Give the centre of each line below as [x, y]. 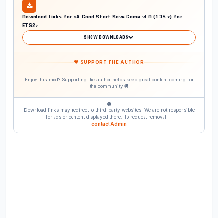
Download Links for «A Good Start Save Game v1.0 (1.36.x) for [102, 17]
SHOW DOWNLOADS [106, 38]
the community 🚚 [109, 86]
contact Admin [109, 124]
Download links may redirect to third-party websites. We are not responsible [109, 110]
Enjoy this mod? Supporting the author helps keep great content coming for [109, 80]
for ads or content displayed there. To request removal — [109, 117]
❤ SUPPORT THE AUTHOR [109, 62]
